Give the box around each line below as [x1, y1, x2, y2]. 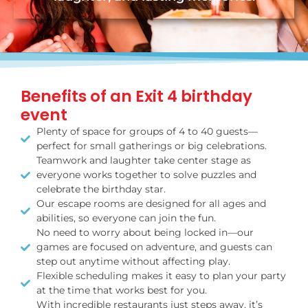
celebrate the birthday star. [36, 183, 166, 195]
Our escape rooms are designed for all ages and [36, 197, 266, 210]
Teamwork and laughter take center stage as [36, 154, 251, 166]
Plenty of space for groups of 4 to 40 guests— [36, 125, 258, 137]
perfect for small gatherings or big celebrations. [36, 140, 267, 152]
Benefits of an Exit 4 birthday [21, 85, 252, 107]
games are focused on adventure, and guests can [36, 241, 272, 253]
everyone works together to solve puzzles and [36, 168, 256, 181]
